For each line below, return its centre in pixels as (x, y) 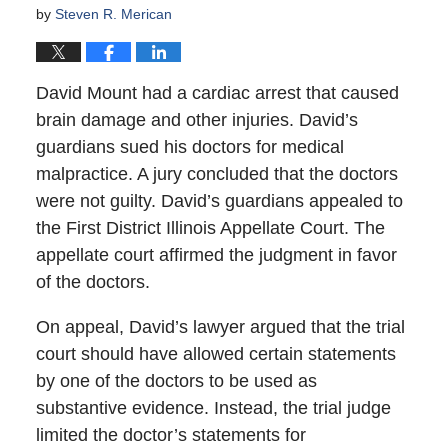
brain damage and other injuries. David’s (196, 120)
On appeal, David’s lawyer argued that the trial (220, 327)
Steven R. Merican (113, 13)
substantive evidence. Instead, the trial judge (213, 408)
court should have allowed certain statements (215, 354)
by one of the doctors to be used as (176, 381)
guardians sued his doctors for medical (189, 147)
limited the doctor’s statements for (170, 435)
